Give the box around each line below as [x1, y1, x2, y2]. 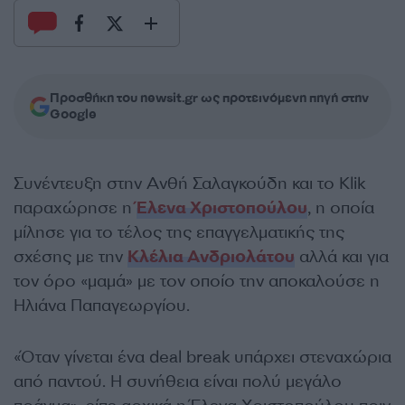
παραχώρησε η [14, 197, 137, 219]
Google [50, 106, 97, 123]
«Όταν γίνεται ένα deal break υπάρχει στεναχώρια [14, 346, 391, 368]
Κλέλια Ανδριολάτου [127, 246, 295, 268]
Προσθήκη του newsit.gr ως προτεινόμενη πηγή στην [50, 89, 369, 107]
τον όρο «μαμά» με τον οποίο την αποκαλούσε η [14, 270, 380, 292]
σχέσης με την [14, 246, 127, 268]
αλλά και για [295, 246, 389, 268]
